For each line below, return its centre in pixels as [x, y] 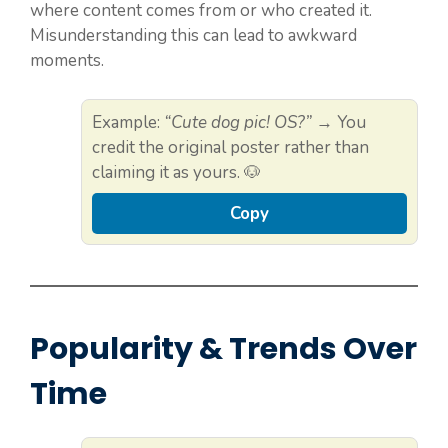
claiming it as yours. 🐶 [176, 172]
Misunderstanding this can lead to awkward [193, 36]
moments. [67, 61]
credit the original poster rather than [230, 147]
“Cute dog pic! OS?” [238, 122]
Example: [128, 122]
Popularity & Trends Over [223, 348]
